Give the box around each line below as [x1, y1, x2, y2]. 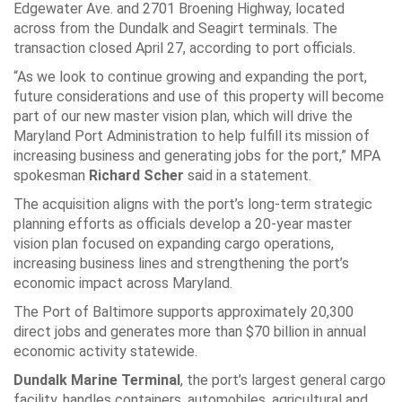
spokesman [13, 167, 85, 184]
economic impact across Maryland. [13, 275, 232, 292]
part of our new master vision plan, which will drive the [13, 108, 353, 125]
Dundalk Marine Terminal [13, 371, 180, 389]
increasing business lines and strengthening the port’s [13, 255, 349, 272]
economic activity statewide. [13, 343, 197, 360]
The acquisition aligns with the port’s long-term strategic [13, 196, 372, 213]
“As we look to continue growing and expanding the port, [13, 68, 367, 85]
